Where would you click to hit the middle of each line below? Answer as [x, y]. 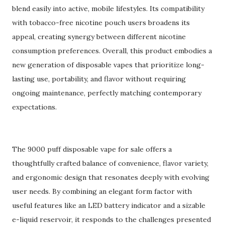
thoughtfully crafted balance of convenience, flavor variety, [110, 163]
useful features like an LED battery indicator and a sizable [109, 205]
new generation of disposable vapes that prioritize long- [108, 65]
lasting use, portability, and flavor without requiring [99, 79]
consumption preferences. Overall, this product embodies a [112, 51]
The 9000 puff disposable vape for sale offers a [92, 149]
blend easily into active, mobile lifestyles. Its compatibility [108, 9]
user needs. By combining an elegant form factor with [102, 191]
